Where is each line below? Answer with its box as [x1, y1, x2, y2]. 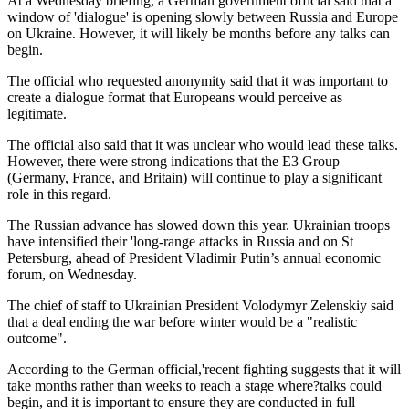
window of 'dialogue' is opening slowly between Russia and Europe [7, 8, 398, 25]
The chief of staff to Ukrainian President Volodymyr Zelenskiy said [7, 297, 393, 313]
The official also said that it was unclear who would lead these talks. [7, 136, 398, 152]
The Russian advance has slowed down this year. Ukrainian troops [7, 216, 390, 233]
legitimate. [7, 105, 67, 121]
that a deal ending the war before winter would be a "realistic [7, 313, 357, 330]
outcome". [7, 330, 67, 346]
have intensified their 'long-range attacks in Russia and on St [7, 233, 353, 249]
